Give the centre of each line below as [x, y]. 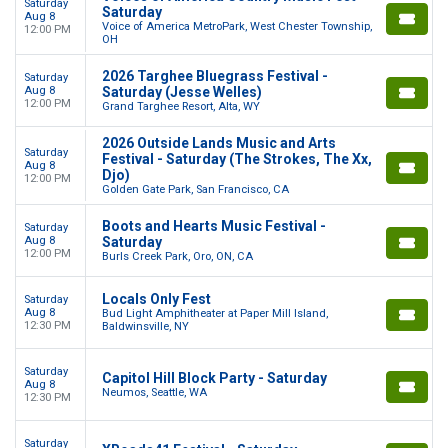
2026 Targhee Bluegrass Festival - [215, 75]
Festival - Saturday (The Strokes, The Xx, [237, 158]
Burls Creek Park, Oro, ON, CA [177, 256]
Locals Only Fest [156, 299]
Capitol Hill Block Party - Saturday [214, 377]
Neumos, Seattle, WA [154, 392]
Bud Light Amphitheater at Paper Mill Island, [215, 314]
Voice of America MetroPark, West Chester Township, [237, 26]
